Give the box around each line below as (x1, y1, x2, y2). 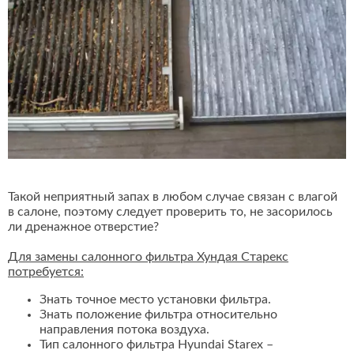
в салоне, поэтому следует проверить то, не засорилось (8, 205, 333, 219)
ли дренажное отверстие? (8, 220, 159, 234)
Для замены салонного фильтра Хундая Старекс (8, 250, 288, 264)
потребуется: (8, 265, 84, 279)
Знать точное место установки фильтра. (40, 293, 271, 307)
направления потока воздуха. (40, 323, 209, 337)
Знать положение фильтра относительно (40, 308, 277, 322)
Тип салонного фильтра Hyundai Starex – (40, 338, 273, 352)
